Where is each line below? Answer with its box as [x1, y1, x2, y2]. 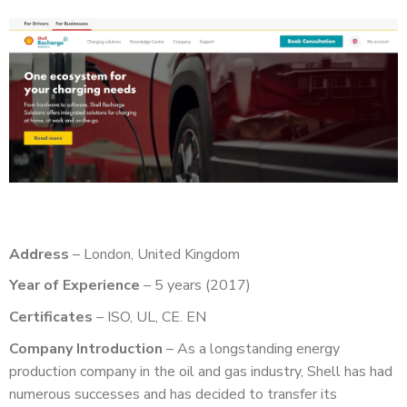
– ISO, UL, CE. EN [93, 306, 210, 327]
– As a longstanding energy [163, 338, 340, 359]
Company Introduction [9, 338, 163, 359]
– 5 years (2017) [140, 275, 254, 296]
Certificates [9, 306, 93, 327]
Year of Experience [9, 275, 140, 296]
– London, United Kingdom [69, 243, 243, 264]
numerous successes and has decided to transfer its [9, 383, 337, 404]
